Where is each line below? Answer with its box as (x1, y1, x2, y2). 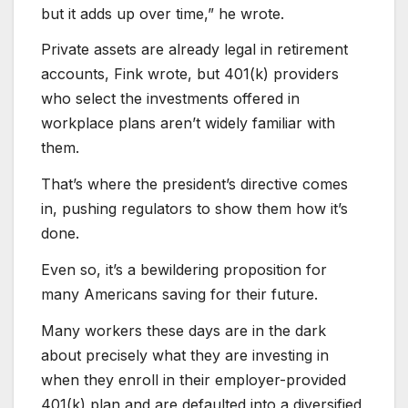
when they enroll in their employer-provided (41, 370, 346, 389)
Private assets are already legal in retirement (41, 40, 348, 59)
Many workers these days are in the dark (41, 321, 326, 340)
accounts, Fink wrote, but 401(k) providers (41, 65, 339, 84)
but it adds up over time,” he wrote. (41, 4, 284, 23)
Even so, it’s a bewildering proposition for (41, 260, 327, 279)
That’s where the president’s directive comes (41, 175, 348, 194)
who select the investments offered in (41, 89, 300, 108)
